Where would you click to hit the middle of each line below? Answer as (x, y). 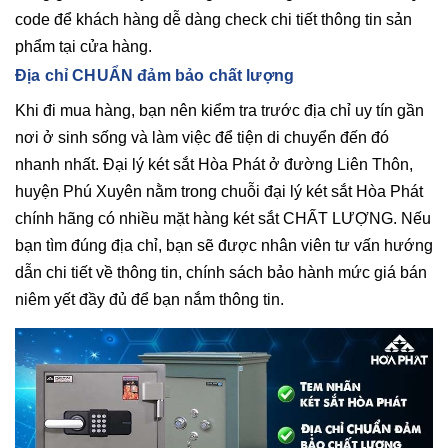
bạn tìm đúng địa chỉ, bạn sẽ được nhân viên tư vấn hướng (224, 245)
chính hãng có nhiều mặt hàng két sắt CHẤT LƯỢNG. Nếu (223, 218)
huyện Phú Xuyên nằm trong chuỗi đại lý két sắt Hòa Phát (219, 191)
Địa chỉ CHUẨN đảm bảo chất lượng (157, 75)
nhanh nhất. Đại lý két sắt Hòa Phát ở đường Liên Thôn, (214, 164)
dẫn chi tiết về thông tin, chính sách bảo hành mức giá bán (221, 272)
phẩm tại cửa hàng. (83, 46)
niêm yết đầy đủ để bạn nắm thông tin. (151, 299)
